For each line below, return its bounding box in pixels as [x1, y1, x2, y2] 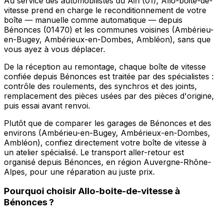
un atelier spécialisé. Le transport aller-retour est [4, 147, 184, 157]
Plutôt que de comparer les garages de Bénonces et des [4, 118, 211, 128]
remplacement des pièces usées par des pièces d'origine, [4, 91, 214, 101]
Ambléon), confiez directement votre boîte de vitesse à [4, 137, 206, 147]
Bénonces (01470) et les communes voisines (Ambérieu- [4, 24, 214, 35]
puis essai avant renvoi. [4, 100, 90, 110]
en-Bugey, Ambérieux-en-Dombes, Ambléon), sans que [4, 34, 211, 44]
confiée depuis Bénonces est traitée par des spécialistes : [4, 71, 214, 81]
